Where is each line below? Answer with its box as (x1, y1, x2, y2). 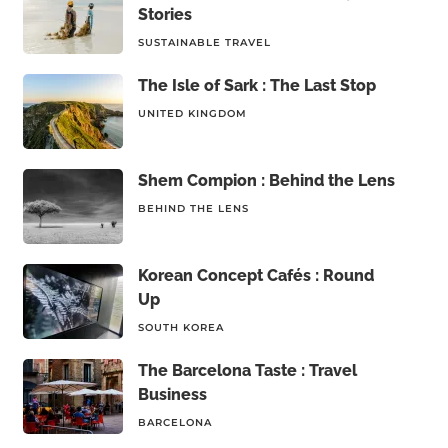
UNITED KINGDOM (137, 107, 247, 120)
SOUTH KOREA (137, 321, 224, 334)
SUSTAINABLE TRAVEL (137, 36, 271, 49)
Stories (137, 5, 192, 24)
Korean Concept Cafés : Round (137, 266, 374, 285)
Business (137, 385, 207, 404)
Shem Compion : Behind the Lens (137, 171, 395, 190)
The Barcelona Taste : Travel (137, 361, 357, 380)
